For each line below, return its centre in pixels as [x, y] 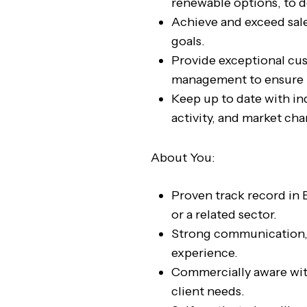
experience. [205, 253]
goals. [188, 41]
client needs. [208, 291]
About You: [183, 158]
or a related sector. [224, 214]
